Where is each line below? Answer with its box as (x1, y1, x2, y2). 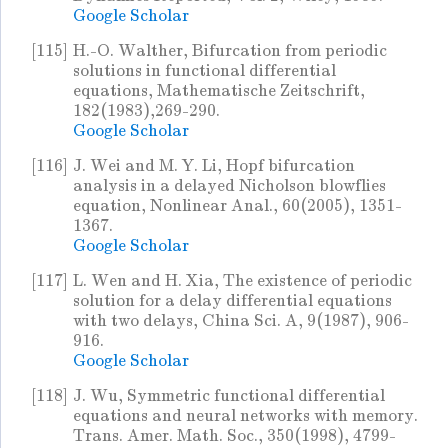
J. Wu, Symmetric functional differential (73, 386, 385, 406)
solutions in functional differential (73, 61, 336, 81)
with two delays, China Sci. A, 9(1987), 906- (73, 311, 409, 331)
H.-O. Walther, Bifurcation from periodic (73, 41, 387, 61)
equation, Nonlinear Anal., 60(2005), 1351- (73, 196, 402, 216)
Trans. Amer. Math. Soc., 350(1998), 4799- (73, 426, 396, 446)
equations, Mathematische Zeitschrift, (73, 81, 365, 101)
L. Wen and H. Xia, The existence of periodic (73, 271, 412, 291)
